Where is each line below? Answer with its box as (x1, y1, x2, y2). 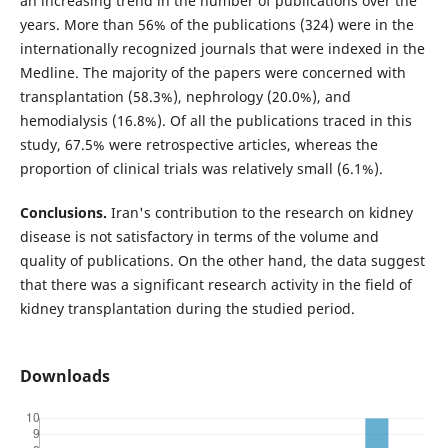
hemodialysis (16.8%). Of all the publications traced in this (19, 111, 412, 131)
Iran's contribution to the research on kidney (106, 203, 413, 223)
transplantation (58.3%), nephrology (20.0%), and (19, 87, 351, 107)
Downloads (19, 365, 110, 388)
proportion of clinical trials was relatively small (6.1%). (19, 159, 383, 179)
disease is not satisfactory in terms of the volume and (19, 227, 379, 247)
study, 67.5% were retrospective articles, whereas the (19, 135, 378, 155)
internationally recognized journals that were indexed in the (19, 39, 425, 59)
